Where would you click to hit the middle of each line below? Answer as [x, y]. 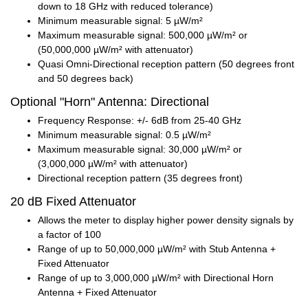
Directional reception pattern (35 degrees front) [140, 178]
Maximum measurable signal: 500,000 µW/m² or [143, 35]
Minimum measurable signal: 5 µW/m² [120, 21]
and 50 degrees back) [86, 79]
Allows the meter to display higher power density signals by [166, 220]
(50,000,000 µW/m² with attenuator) [115, 50]
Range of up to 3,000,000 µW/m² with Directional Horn [156, 278]
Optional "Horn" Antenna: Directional [110, 102]
